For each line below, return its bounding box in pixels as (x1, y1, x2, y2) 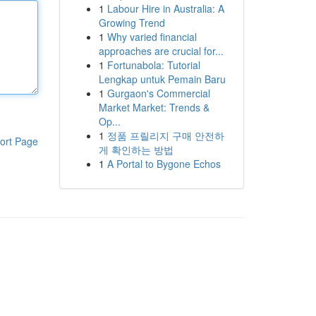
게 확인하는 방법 (98, 142, 174, 157)
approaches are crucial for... (98, 44, 224, 58)
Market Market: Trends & (98, 100, 209, 114)
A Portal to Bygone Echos (107, 157, 221, 171)
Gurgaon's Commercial (107, 86, 210, 100)
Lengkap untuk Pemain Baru (98, 72, 226, 86)
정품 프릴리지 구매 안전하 (107, 128, 224, 142)
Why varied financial (107, 30, 197, 44)
